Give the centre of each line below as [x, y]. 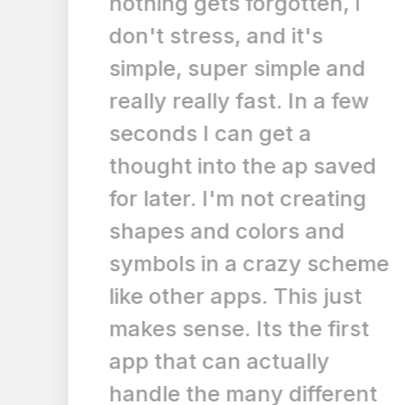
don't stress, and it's [170, 36]
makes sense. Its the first [193, 329]
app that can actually [173, 361]
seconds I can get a [164, 133]
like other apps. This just [189, 296]
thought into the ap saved [196, 166]
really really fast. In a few [193, 101]
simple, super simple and [191, 68]
